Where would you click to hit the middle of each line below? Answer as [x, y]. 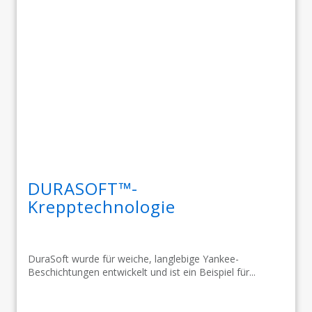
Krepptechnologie [102, 206]
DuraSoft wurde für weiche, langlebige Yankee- [133, 258]
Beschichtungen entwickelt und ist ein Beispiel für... [142, 272]
